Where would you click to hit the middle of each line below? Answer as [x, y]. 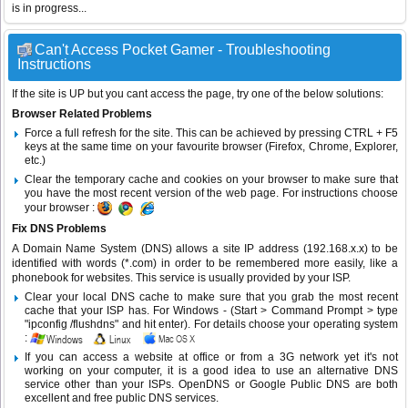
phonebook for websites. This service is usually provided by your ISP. [181, 278]
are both [374, 385]
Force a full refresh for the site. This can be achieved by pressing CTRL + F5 [211, 133]
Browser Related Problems [82, 114]
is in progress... [49, 9]
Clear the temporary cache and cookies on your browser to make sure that [211, 180]
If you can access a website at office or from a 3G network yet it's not [211, 357]
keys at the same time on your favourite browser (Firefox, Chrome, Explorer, [211, 147]
